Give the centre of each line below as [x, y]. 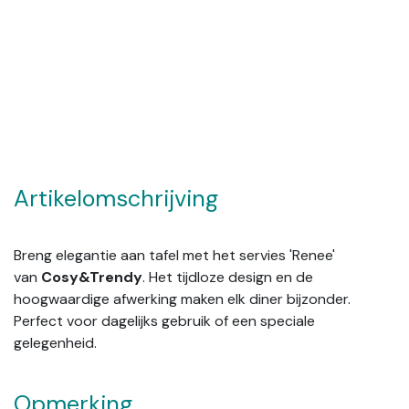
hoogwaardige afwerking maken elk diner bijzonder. [182, 299]
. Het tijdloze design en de [228, 277]
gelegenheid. [57, 342]
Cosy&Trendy [92, 277]
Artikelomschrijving [116, 198]
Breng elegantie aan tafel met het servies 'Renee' [174, 255]
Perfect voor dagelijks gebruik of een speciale [164, 320]
